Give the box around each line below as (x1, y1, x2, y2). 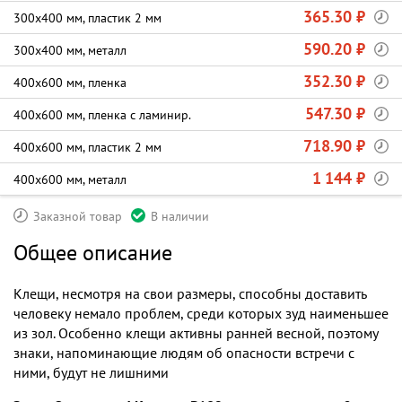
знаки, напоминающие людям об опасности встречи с (13, 343, 354, 362)
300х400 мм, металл (13, 42, 127, 58)
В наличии (151, 207, 209, 224)
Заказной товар (33, 207, 122, 224)
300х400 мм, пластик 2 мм (13, 10, 162, 26)
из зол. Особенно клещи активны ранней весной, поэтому (13, 323, 379, 342)
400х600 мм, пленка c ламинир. (13, 107, 191, 123)
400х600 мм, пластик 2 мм (13, 139, 162, 155)
